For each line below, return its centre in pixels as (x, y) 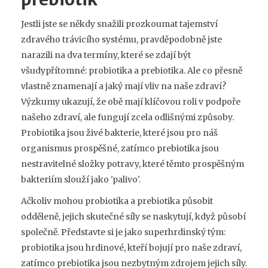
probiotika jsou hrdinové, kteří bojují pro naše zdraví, (131, 247)
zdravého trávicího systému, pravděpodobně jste (121, 39)
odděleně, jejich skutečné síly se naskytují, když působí (133, 216)
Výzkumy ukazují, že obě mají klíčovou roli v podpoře (131, 101)
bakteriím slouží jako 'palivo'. (81, 179)
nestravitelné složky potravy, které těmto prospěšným (133, 164)
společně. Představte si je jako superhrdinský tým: (123, 232)
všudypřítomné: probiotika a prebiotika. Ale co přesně (132, 70)
